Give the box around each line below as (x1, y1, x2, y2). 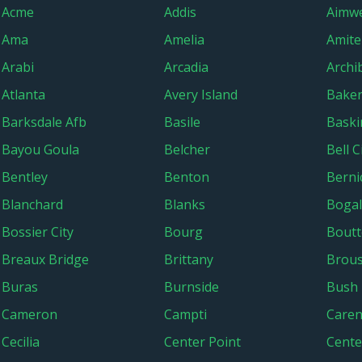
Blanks (164, 196, 205, 213)
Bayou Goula (2, 141, 79, 158)
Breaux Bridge (2, 250, 89, 268)
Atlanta (2, 86, 45, 103)
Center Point (164, 333, 241, 351)
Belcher (164, 141, 210, 158)
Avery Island (164, 86, 238, 103)
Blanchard (2, 196, 63, 213)
